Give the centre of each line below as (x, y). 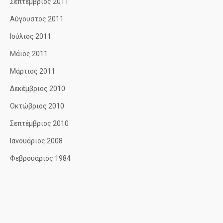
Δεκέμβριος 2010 (38, 89)
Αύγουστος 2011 (37, 19)
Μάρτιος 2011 (33, 71)
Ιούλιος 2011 (31, 36)
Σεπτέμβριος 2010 (39, 123)
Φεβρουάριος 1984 (40, 158)
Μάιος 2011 (29, 54)
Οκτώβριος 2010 (37, 106)
